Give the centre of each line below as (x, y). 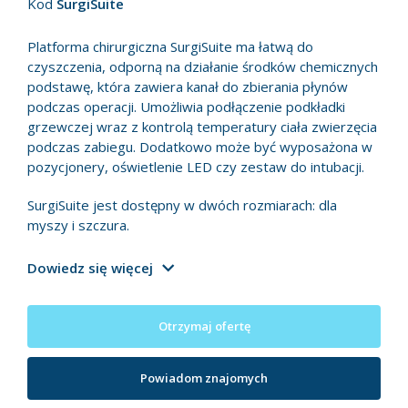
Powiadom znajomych (204, 378)
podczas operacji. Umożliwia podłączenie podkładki (186, 107)
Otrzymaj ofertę (204, 326)
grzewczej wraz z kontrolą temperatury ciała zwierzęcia (202, 127)
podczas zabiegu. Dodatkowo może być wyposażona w (200, 147)
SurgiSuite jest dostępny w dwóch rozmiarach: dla (182, 205)
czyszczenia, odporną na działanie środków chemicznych (203, 67)
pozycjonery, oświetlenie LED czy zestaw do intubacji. (196, 167)
